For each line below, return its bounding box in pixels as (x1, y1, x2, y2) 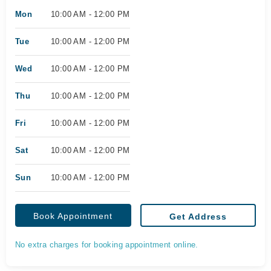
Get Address (169, 212, 227, 221)
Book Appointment (33, 211, 113, 221)
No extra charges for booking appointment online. (15, 240, 198, 249)
